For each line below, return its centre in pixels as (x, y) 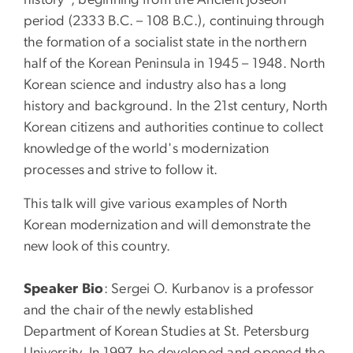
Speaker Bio (64, 289)
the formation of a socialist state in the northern (165, 42)
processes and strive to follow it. (121, 170)
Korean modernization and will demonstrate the (167, 225)
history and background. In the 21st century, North (176, 106)
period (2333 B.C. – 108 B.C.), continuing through (175, 21)
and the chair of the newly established (139, 310)
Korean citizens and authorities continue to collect (174, 127)
